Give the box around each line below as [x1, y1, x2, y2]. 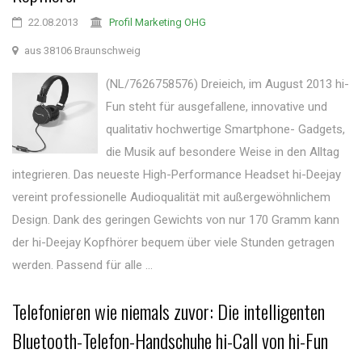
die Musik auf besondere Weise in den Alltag [106, 145, 340, 159]
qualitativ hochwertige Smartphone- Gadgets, [106, 122, 346, 137]
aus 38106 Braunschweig [22, 44, 141, 57]
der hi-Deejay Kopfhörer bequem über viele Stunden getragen [12, 235, 335, 250]
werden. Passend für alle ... [12, 258, 153, 272]
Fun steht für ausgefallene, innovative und [106, 99, 328, 114]
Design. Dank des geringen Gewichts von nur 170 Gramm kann [12, 213, 339, 227]
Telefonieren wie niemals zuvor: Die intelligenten [12, 297, 325, 326]
